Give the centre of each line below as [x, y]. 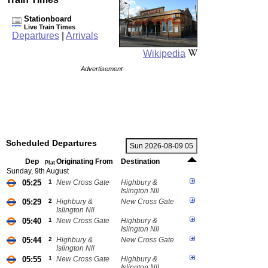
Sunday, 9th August [38, 171]
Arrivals [82, 36]
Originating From [85, 162]
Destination [140, 162]
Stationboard [48, 19]
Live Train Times [50, 27]
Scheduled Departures [51, 143]
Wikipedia [164, 54]
